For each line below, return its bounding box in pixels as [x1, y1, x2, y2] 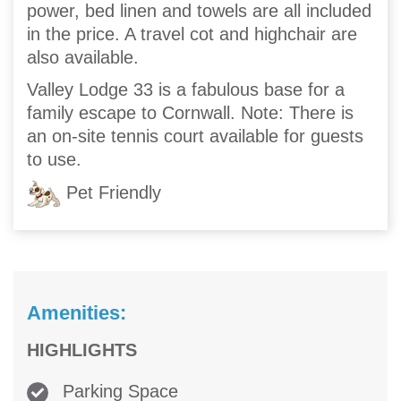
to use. [27, 149, 81, 170]
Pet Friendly [61, 182, 161, 202]
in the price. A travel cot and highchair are [27, 24, 357, 45]
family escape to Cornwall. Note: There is [27, 103, 354, 124]
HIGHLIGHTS [27, 340, 137, 361]
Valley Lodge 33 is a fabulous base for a [27, 80, 345, 100]
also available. [27, 47, 139, 68]
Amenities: [27, 302, 126, 325]
